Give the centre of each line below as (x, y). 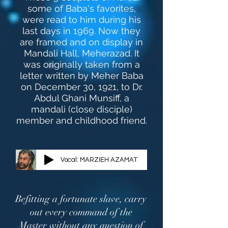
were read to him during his (81, 20)
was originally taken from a (81, 64)
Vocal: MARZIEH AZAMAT (99, 160)
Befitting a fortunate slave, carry (81, 199)
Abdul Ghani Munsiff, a (81, 98)
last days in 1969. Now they (81, 31)
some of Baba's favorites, (81, 8)
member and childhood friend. (81, 120)
